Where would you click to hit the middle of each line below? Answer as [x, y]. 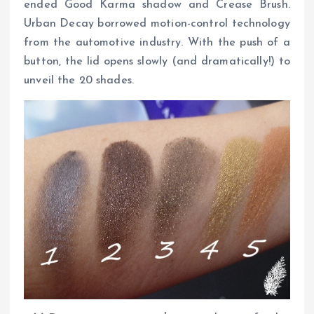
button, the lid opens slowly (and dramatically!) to [157, 61]
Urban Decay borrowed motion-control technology [157, 23]
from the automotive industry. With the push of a [157, 42]
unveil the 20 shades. [79, 80]
